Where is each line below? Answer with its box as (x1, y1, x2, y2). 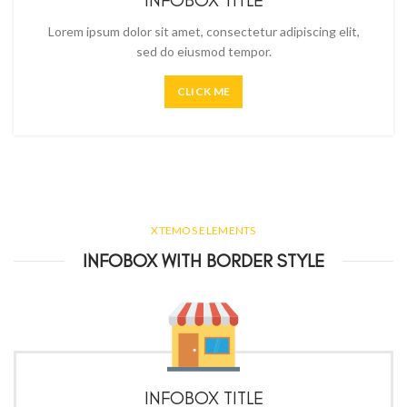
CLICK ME (176, 84, 231, 98)
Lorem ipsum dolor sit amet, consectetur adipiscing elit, (47, 24, 360, 39)
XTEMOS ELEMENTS (151, 223, 256, 237)
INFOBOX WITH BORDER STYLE (83, 250, 324, 272)
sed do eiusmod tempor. (135, 44, 272, 59)
